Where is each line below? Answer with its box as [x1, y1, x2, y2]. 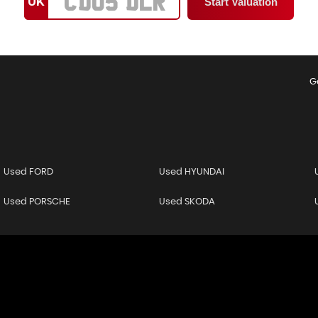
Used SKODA [158, 197, 215, 207]
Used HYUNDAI [158, 168, 224, 177]
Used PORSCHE [3, 197, 70, 207]
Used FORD [3, 168, 53, 177]
